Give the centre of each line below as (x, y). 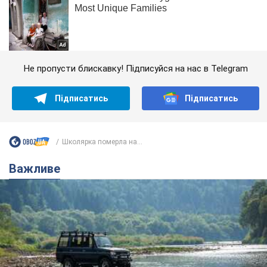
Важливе (38, 169)
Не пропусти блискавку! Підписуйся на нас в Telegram (136, 69)
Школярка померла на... (102, 142)
